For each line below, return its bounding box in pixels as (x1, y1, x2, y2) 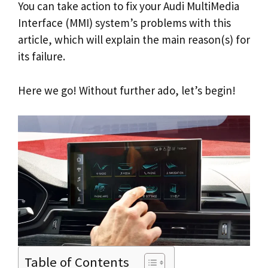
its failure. (18, 49, 65, 63)
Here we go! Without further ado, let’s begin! (18, 83, 236, 98)
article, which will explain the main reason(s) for (18, 32, 250, 47)
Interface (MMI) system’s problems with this (18, 16, 231, 30)
